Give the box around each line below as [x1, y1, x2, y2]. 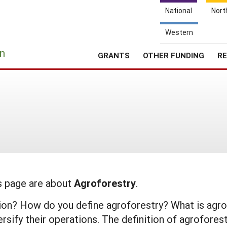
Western [165, 27, 193, 37]
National [165, 6, 192, 15]
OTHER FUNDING [143, 50, 204, 60]
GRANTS [98, 50, 130, 60]
